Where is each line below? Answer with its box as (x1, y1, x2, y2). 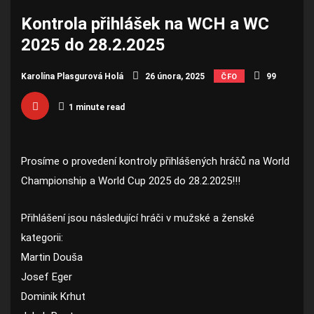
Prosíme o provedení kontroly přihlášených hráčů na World (21, 155, 289, 168)
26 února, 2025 (143, 71, 205, 81)
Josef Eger (21, 271, 72, 283)
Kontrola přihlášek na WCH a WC (21, 14, 269, 34)
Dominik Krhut (21, 290, 86, 303)
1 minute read (69, 102, 125, 112)
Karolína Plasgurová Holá (21, 71, 123, 81)
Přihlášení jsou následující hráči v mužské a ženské (21, 212, 254, 224)
